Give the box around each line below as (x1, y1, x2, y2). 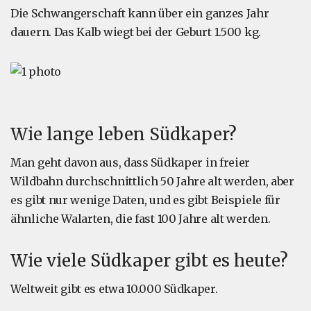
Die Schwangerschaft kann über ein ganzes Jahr (10, 6, 269, 21)
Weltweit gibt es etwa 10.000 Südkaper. (10, 282, 218, 296)
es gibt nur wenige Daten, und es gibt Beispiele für (10, 193, 280, 208)
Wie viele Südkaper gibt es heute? (10, 250, 288, 272)
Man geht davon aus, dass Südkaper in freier (10, 155, 251, 170)
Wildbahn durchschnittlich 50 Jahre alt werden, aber (10, 174, 294, 189)
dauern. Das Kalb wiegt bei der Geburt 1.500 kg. (10, 25, 261, 40)
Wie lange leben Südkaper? (10, 124, 237, 146)
